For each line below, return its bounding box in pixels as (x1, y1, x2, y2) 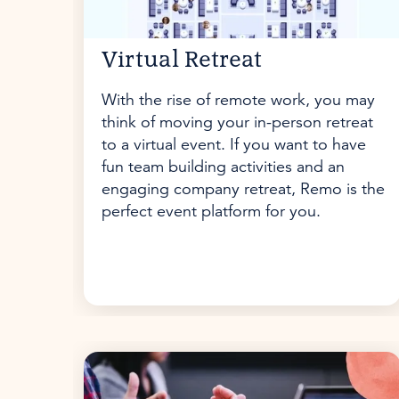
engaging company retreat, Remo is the (102, 178, 385, 199)
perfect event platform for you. (102, 200, 321, 222)
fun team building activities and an (102, 156, 345, 177)
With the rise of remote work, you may (102, 89, 375, 110)
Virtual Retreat (102, 49, 262, 72)
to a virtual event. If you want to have (102, 134, 366, 155)
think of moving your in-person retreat (102, 111, 373, 133)
